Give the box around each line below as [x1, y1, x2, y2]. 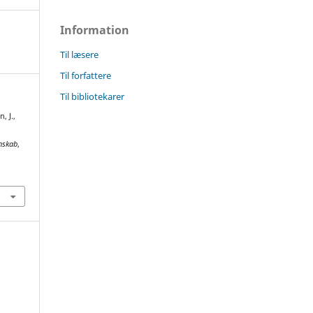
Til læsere [60, 48, 99, 61]
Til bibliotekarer [60, 89, 124, 103]
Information [60, 22, 129, 38]
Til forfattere [60, 68, 111, 82]
